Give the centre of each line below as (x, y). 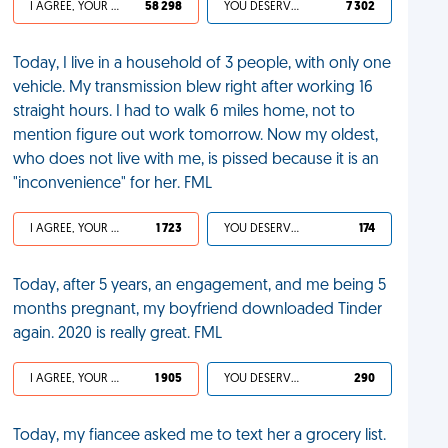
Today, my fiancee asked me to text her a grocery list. (200, 436)
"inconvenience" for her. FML (113, 184)
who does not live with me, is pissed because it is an (196, 160)
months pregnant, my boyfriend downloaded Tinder (198, 310)
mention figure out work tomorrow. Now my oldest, (196, 136)
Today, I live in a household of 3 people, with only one (202, 64)
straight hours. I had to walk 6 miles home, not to (184, 112)
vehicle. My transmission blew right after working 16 (193, 88)
